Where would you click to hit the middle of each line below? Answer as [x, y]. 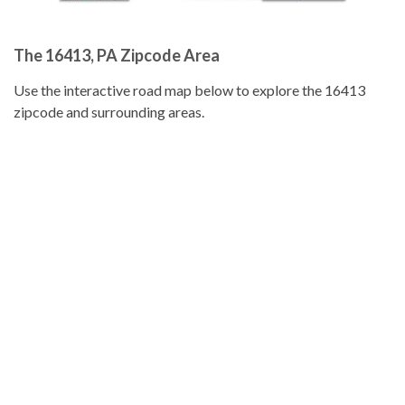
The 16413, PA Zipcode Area [117, 55]
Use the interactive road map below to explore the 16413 [189, 90]
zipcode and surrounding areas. [109, 112]
